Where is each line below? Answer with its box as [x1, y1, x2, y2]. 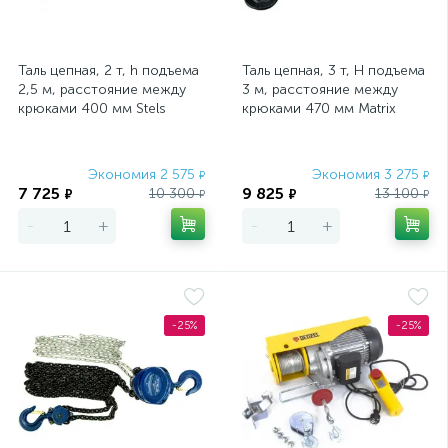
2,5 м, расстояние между [18, 81, 186, 98]
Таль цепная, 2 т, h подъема [18, 62, 199, 79]
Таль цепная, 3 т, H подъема [242, 62, 425, 79]
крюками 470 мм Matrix [242, 100, 396, 117]
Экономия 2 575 [88, 166, 199, 183]
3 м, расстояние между [242, 81, 398, 98]
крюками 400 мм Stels [18, 100, 166, 117]
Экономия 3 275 [312, 166, 423, 183]
